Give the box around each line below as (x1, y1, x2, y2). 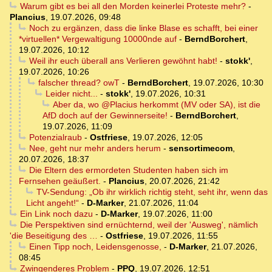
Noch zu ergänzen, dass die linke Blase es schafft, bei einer (29, 23, 258, 33)
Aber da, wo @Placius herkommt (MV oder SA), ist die (52, 100, 260, 110)
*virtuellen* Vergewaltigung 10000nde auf (19, 34, 177, 44)
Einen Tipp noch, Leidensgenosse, (29, 242, 161, 252)
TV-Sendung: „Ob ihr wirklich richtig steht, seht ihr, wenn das (36, 187, 268, 197)
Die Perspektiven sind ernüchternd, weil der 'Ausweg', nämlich (19, 220, 258, 230)
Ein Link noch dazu (19, 209, 93, 219)
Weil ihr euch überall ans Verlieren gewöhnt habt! (29, 56, 217, 66)
